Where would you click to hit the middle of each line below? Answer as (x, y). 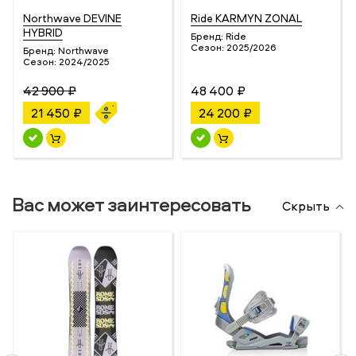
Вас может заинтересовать (131, 205)
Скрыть (306, 205)
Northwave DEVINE (72, 18)
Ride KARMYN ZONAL (247, 18)
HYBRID (43, 33)
